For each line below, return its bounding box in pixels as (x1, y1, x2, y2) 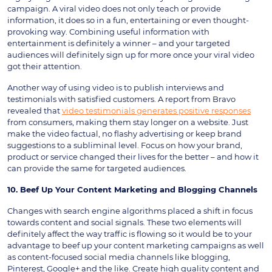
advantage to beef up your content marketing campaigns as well (7, 240, 264, 250)
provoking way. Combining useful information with (7, 26, 209, 36)
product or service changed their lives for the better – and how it (7, 151, 259, 161)
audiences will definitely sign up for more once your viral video (7, 49, 254, 59)
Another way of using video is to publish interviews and (7, 82, 224, 92)
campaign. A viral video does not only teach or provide (7, 3, 221, 13)
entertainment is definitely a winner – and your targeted (7, 38, 230, 48)
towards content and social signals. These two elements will (7, 217, 242, 227)
